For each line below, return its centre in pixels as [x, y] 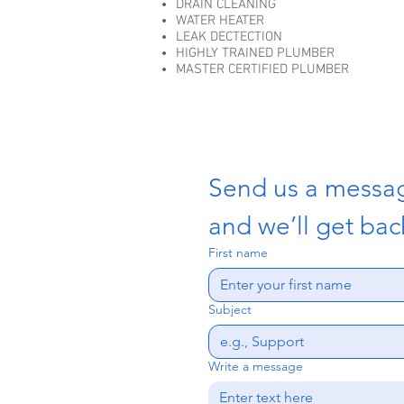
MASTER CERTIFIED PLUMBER [262, 69]
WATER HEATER [222, 21]
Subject [230, 309]
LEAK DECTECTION [229, 37]
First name [238, 252]
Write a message [256, 366]
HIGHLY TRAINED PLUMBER [255, 53]
